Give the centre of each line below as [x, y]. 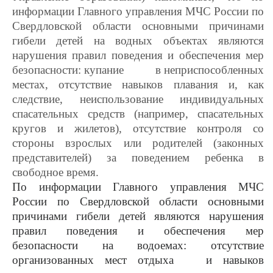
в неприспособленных [210, 70]
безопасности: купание [68, 70]
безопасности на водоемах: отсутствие [138, 245]
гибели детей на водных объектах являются [138, 41]
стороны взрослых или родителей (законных [138, 143]
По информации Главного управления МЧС [138, 187]
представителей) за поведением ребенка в [138, 158]
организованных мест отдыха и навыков [138, 260]
